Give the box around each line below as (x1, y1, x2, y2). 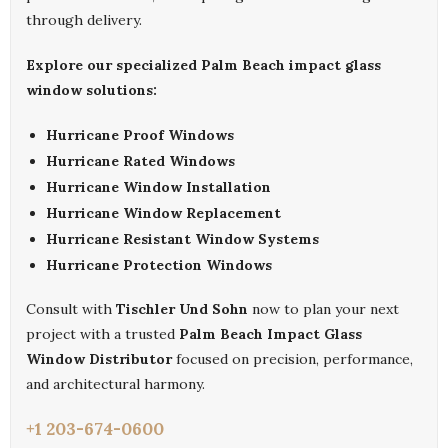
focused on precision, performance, (172, 350, 413, 369)
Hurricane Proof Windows (46, 126, 234, 145)
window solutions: (26, 81, 157, 100)
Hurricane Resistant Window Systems (46, 230, 319, 249)
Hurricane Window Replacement (46, 204, 281, 223)
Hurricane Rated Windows (46, 152, 235, 171)
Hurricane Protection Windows (46, 256, 272, 275)
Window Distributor (26, 350, 172, 369)
